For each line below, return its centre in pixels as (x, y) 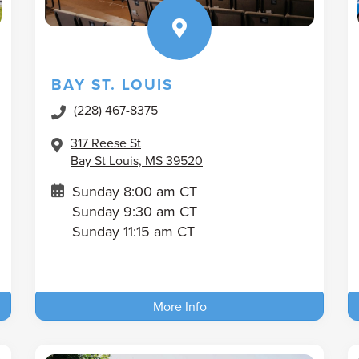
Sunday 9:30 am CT (135, 211)
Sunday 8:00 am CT (135, 191)
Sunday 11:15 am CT (133, 231)
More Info (179, 306)
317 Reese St (106, 142)
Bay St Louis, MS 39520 (137, 160)
